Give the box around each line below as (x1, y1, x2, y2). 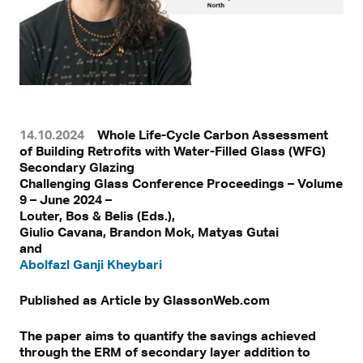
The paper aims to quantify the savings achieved (19, 327, 316, 344)
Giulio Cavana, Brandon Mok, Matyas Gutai (19, 223, 279, 240)
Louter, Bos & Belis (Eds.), (19, 207, 175, 224)
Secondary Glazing (19, 158, 135, 175)
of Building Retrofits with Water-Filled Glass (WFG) (19, 142, 326, 159)
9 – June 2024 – (19, 190, 112, 207)
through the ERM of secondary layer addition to (19, 343, 310, 360)
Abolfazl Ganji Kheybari (19, 255, 162, 272)
